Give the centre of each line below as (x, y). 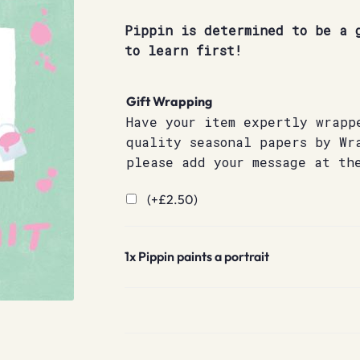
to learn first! (183, 51)
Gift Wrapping (169, 101)
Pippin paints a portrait (203, 257)
